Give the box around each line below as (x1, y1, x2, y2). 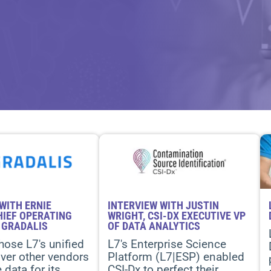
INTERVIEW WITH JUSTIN (108, 199, 219, 212)
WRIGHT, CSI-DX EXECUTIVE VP (108, 209, 246, 222)
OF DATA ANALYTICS (108, 220, 200, 232)
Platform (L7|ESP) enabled (108, 250, 244, 264)
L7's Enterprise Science (108, 237, 226, 251)
